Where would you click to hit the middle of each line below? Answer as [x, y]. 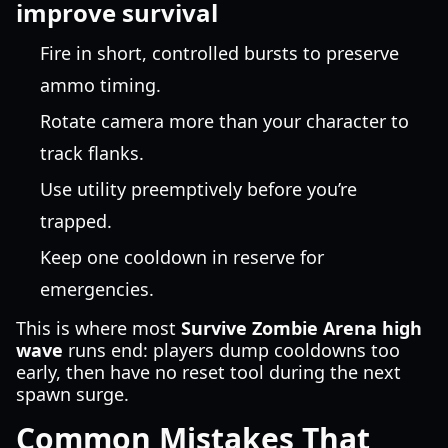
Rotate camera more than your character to [224, 121]
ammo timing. [100, 85]
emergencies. [97, 289]
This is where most [98, 328]
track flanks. [92, 153]
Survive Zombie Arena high [301, 328]
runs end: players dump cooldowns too [231, 350]
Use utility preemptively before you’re [198, 189]
